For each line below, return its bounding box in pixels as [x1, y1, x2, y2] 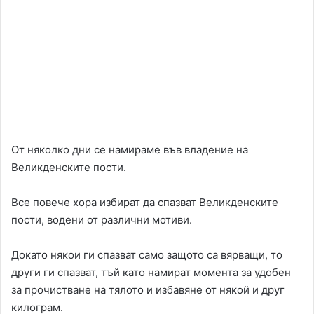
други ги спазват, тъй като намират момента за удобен [11, 266, 291, 280]
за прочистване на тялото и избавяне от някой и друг [11, 283, 285, 297]
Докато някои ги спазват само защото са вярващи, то [11, 248, 282, 262]
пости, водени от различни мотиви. [11, 213, 192, 227]
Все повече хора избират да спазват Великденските [11, 196, 278, 210]
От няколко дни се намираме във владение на [11, 143, 248, 157]
